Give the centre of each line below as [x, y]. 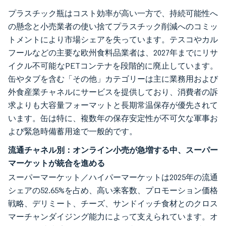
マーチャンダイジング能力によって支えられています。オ [113, 216]
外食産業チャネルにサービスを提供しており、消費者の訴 [113, 92]
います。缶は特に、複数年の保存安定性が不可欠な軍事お [113, 118]
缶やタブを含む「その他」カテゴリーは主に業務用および [113, 79]
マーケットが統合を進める [56, 163]
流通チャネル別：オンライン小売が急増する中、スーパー [113, 150]
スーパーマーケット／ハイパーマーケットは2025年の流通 [113, 177]
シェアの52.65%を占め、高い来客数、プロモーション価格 [113, 190]
